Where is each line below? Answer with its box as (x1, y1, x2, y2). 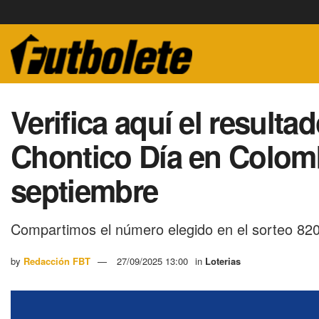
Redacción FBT (23, 253, 90, 268)
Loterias (205, 253, 241, 268)
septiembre (11, 169, 158, 211)
